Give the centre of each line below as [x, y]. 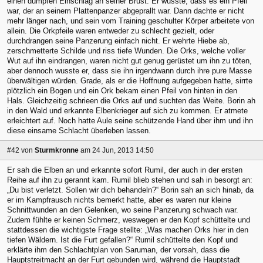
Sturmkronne [57, 150]
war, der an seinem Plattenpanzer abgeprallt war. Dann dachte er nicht [126, 11]
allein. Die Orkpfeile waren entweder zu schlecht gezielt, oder [111, 31]
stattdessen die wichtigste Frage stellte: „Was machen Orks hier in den [128, 230]
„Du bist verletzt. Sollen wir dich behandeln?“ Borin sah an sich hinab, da [130, 190]
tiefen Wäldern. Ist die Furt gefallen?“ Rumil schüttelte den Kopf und [122, 240]
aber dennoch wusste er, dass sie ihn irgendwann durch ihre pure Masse [129, 70]
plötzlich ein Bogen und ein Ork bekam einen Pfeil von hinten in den [122, 90]
